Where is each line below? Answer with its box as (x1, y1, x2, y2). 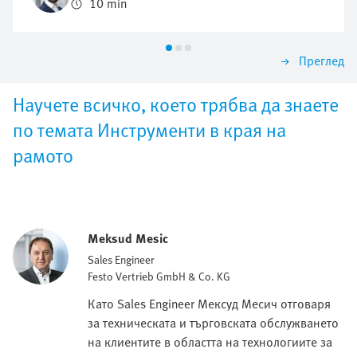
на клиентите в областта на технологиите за (88, 331, 332, 351)
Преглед (299, 50, 344, 70)
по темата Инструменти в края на (13, 115, 286, 143)
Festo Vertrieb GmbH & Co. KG (88, 267, 230, 284)
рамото (13, 140, 73, 169)
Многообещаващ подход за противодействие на (32, 2, 301, 22)
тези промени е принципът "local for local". (32, 22, 274, 41)
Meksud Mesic (88, 228, 168, 248)
